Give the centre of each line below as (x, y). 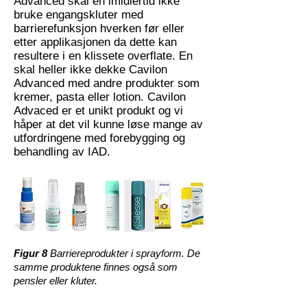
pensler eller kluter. (56, 281)
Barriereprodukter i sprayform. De (124, 253)
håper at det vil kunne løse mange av (108, 124)
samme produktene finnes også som (96, 267)
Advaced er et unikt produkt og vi (98, 111)
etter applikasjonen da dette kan (95, 42)
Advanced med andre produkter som (107, 83)
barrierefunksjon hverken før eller (99, 28)
